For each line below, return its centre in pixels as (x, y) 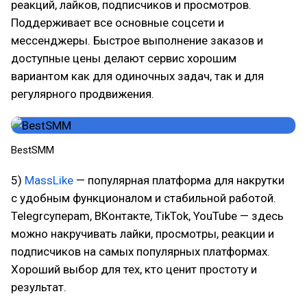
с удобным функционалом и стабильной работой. (144, 198)
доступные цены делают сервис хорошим (124, 58)
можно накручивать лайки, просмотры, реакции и (143, 234)
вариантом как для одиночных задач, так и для (137, 76)
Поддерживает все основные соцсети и (118, 23)
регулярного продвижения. (83, 94)
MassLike (49, 180)
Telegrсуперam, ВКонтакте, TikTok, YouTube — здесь (147, 216)
